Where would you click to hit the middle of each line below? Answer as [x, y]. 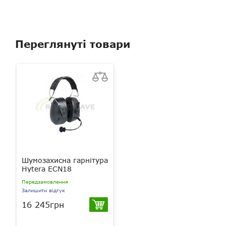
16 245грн [43, 204]
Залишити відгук [43, 190]
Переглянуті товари [73, 44]
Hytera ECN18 [47, 169]
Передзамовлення [45, 182]
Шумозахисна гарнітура [65, 160]
